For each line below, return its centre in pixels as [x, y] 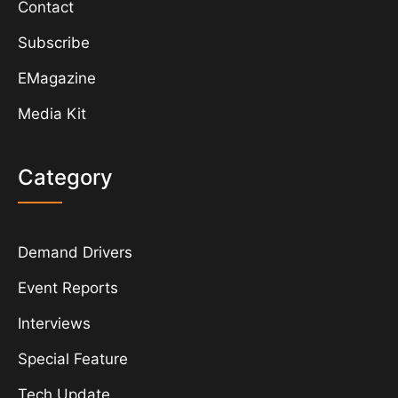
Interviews [54, 324]
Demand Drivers [75, 253]
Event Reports [68, 288]
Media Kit [52, 114]
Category [65, 178]
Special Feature [73, 359]
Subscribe [54, 43]
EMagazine [57, 79]
